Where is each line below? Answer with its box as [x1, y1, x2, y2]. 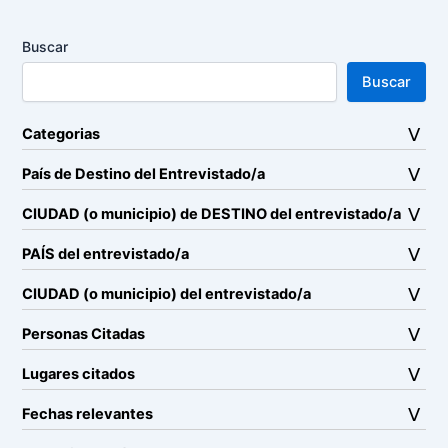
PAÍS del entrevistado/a [22, 245, 190, 263]
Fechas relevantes [22, 405, 154, 423]
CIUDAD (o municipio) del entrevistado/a [22, 285, 312, 303]
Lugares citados [22, 365, 136, 383]
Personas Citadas [22, 325, 146, 343]
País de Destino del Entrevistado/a [22, 165, 266, 183]
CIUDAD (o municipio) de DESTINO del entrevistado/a [22, 205, 402, 223]
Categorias [22, 125, 101, 143]
